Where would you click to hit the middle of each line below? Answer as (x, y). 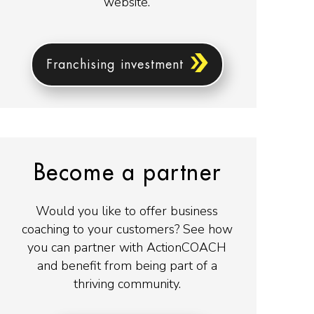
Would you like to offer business (127, 211)
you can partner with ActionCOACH (127, 247)
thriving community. (127, 284)
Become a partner (127, 173)
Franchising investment (115, 65)
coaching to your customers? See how (127, 229)
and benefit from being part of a (127, 265)
